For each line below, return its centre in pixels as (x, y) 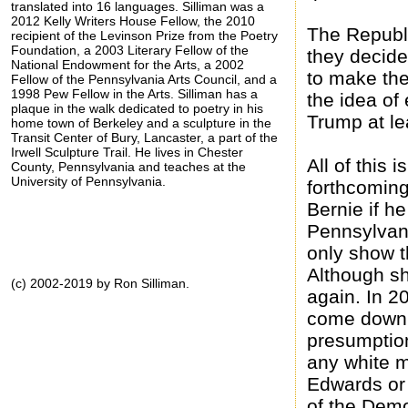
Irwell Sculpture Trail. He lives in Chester (127, 152)
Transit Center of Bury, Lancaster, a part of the (144, 137)
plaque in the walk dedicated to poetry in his (137, 108)
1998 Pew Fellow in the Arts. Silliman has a (134, 93)
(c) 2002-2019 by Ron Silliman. (100, 283)
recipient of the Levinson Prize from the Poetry (144, 35)
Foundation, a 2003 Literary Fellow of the (130, 50)
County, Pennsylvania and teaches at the (128, 166)
